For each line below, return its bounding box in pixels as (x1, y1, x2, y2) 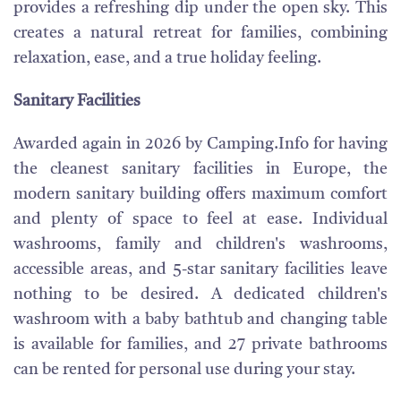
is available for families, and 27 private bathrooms (13, 337, 388, 353)
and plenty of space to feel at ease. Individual (13, 211, 388, 227)
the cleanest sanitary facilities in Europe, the (13, 161, 388, 177)
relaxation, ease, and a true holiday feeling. (13, 50, 321, 66)
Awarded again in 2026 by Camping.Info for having (13, 136, 388, 152)
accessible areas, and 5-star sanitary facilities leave (13, 261, 388, 277)
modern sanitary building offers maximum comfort (13, 186, 388, 202)
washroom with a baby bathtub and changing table (13, 311, 388, 328)
